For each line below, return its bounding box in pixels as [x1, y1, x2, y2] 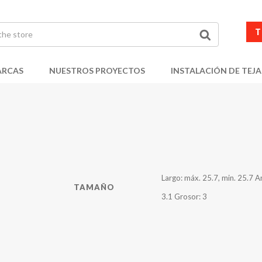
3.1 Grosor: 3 [161, 192, 208, 202]
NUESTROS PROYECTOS [49, 65, 145, 75]
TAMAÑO [74, 182, 115, 192]
